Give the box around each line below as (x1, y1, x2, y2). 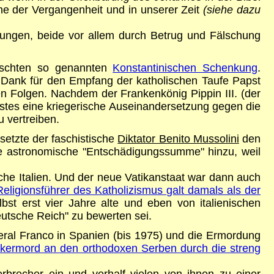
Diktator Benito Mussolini (117, 132, 239, 145)
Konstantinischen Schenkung (113, 61, 258, 74)
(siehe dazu (203, 3, 261, 16)
